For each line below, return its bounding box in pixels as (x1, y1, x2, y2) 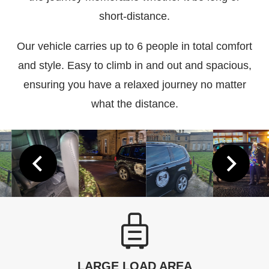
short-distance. (99, 10, 170, 23)
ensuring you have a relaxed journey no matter (23, 79, 246, 91)
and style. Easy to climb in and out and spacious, (17, 59, 252, 72)
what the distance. (91, 98, 178, 110)
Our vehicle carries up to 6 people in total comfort (17, 40, 252, 53)
